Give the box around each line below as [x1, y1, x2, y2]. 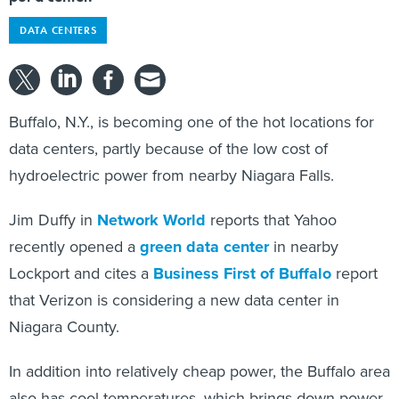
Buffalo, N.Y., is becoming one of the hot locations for [9, 110, 374, 134]
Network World [97, 208, 206, 232]
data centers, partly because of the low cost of [9, 137, 328, 160]
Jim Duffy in [9, 208, 97, 232]
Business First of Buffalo [153, 262, 331, 285]
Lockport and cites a [9, 262, 153, 285]
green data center [140, 235, 269, 258]
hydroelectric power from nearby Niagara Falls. [9, 164, 334, 187]
